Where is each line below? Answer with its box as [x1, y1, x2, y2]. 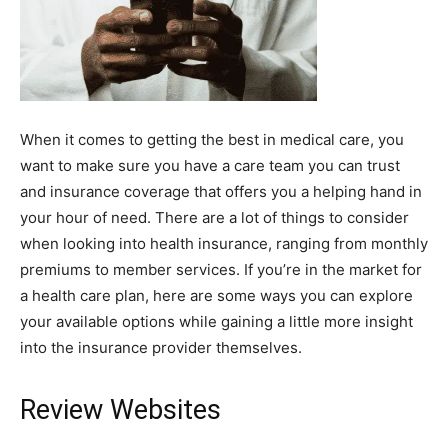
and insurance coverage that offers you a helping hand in [20, 182, 422, 201]
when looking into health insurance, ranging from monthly [20, 234, 428, 253]
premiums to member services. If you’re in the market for [20, 260, 422, 279]
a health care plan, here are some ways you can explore [20, 286, 413, 305]
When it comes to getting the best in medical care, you [20, 130, 404, 149]
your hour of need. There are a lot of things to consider [20, 208, 409, 227]
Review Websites [20, 394, 221, 426]
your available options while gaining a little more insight [20, 312, 413, 331]
